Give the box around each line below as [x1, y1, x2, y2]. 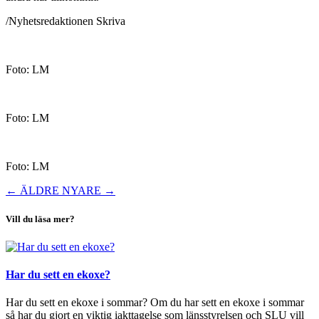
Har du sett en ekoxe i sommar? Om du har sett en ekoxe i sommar [6, 296, 304, 309]
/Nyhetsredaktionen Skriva [6, 15, 125, 28]
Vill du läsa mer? [6, 213, 75, 224]
